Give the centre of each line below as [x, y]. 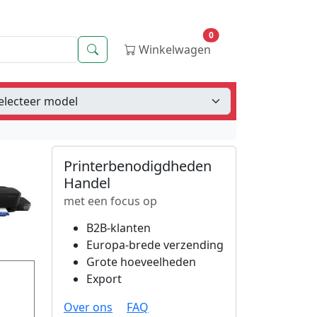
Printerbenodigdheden [138, 166]
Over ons [88, 307]
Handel [87, 183]
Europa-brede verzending [155, 245]
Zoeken [117, 49]
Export [104, 279]
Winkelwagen [173, 50]
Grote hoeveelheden [141, 262]
